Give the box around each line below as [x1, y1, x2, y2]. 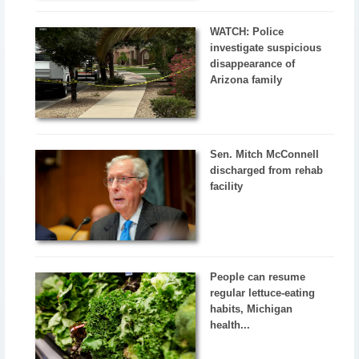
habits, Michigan [210, 302, 293, 315]
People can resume [210, 270, 306, 283]
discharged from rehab [210, 163, 324, 176]
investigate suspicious [210, 42, 322, 54]
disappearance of [210, 58, 296, 71]
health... [210, 318, 251, 331]
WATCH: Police [210, 26, 284, 38]
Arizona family [210, 74, 283, 87]
